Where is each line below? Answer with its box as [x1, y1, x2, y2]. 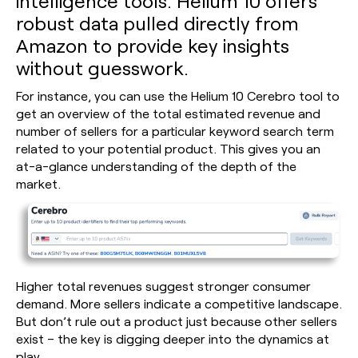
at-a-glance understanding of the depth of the [16, 158, 296, 174]
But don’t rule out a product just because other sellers [16, 312, 337, 328]
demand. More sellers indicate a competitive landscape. [16, 295, 342, 311]
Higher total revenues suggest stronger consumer [16, 277, 311, 293]
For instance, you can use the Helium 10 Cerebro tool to [16, 88, 340, 104]
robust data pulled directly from [16, 11, 299, 35]
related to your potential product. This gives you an [16, 141, 320, 157]
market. [16, 176, 61, 192]
